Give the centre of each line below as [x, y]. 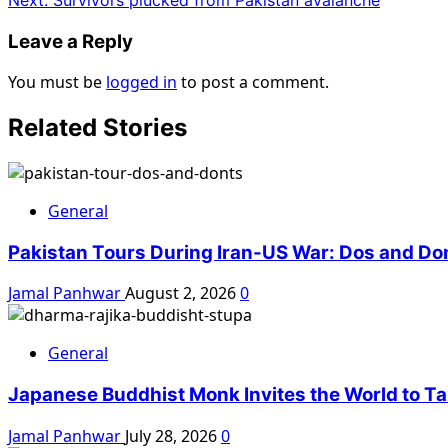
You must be [57, 82]
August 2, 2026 [182, 293]
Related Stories [97, 128]
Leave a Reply [70, 41]
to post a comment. [253, 82]
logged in [141, 82]
